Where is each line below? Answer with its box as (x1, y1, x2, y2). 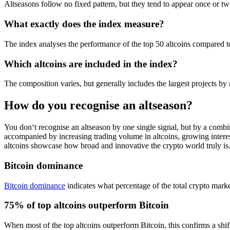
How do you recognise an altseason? (4, 99, 193, 112)
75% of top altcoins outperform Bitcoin (4, 200, 169, 211)
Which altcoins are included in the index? (4, 58, 178, 69)
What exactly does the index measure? (4, 18, 164, 30)
